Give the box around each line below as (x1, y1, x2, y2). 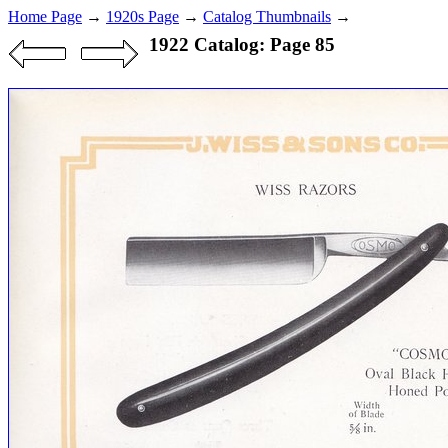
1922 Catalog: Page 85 (148, 34, 335, 55)
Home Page (8, 8, 82, 25)
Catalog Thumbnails (203, 8, 331, 25)
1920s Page (106, 8, 179, 25)
